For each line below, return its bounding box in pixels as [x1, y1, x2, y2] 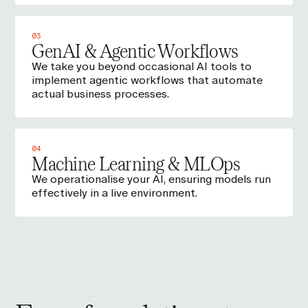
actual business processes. [32, 87, 170, 101]
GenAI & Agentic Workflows [32, 39, 239, 62]
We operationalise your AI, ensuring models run [32, 173, 272, 186]
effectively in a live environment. [32, 186, 198, 200]
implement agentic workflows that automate [32, 74, 263, 87]
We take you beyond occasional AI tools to [32, 60, 252, 74]
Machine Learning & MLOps [32, 152, 240, 175]
